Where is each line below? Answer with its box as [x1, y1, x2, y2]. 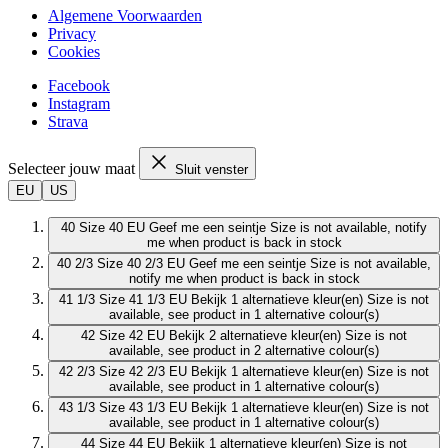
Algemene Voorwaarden [48, 7, 202, 25]
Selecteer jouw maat [8, 160, 139, 178]
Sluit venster [175, 162, 248, 178]
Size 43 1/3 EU [99, 400, 187, 416]
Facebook [48, 77, 110, 95]
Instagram [48, 95, 110, 113]
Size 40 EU [79, 220, 145, 236]
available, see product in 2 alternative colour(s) [109, 343, 379, 359]
